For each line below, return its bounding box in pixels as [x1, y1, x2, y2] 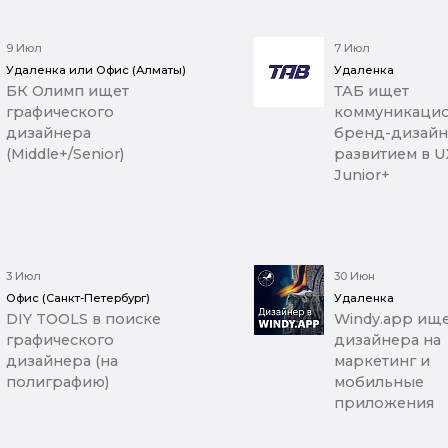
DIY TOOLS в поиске [6, 310, 162, 329]
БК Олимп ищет [6, 82, 130, 101]
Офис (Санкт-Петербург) [6, 291, 151, 306]
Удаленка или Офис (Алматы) [6, 63, 187, 78]
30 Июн [333, 269, 375, 284]
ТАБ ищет [333, 82, 409, 101]
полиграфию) [6, 373, 110, 392]
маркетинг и [333, 352, 430, 371]
